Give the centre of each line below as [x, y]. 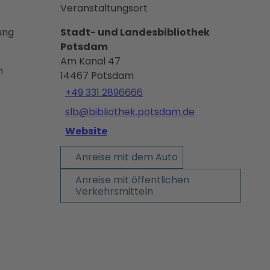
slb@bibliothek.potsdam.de [130, 111]
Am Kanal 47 [90, 61]
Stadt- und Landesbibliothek [135, 32]
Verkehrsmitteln [114, 191]
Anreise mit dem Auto [127, 157]
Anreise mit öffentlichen [132, 180]
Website [86, 131]
